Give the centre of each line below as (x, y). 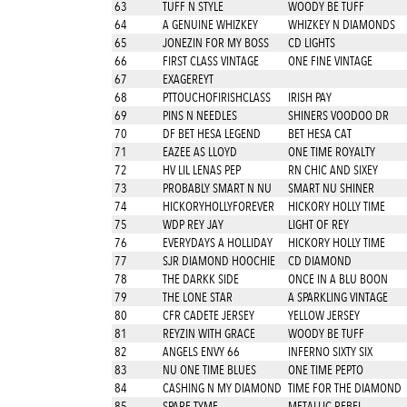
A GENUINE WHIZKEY (209, 25)
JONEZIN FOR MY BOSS (214, 43)
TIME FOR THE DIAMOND (344, 388)
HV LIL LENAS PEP (200, 170)
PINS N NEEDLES (199, 115)
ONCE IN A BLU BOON (338, 279)
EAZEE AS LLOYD (199, 152)
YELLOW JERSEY (323, 315)
